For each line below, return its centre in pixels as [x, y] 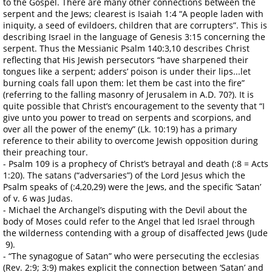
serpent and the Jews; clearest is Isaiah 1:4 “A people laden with [133, 13]
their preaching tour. [46, 152]
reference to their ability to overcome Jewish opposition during [131, 140]
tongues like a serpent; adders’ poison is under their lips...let [127, 71]
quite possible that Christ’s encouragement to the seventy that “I [134, 106]
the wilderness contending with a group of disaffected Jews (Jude [135, 233]
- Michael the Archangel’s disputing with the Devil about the [125, 209]
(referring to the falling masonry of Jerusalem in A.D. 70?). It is [128, 94]
